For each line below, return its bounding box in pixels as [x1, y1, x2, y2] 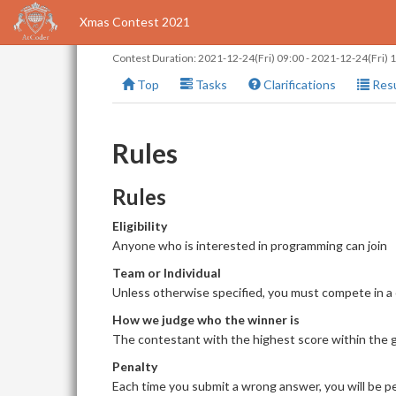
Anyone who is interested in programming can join [112, 238, 387, 253]
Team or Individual [112, 265, 221, 280]
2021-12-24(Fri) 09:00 [198, 51, 304, 65]
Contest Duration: [112, 51, 198, 65]
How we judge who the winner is [112, 312, 300, 327]
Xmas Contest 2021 [80, 14, 190, 29]
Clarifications [261, 77, 336, 92]
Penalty [112, 359, 157, 374]
